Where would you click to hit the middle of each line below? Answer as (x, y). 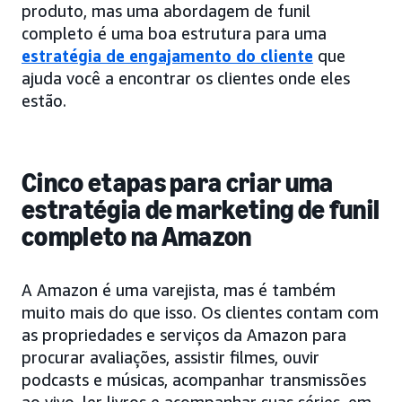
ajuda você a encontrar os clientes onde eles (186, 78)
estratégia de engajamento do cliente (167, 55)
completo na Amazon (137, 236)
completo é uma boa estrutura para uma (174, 33)
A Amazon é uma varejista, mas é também (179, 289)
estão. (44, 100)
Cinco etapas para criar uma (178, 183)
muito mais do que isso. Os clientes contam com (200, 312)
